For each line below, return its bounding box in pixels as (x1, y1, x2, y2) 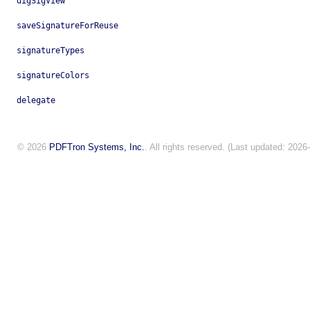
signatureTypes (17, 46, 84, 56)
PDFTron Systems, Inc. (49, 142, 145, 153)
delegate (17, 95, 55, 106)
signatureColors (17, 71, 89, 81)
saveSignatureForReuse (17, 21, 118, 31)
